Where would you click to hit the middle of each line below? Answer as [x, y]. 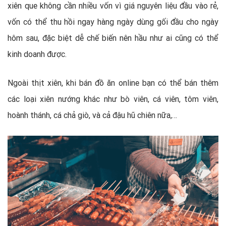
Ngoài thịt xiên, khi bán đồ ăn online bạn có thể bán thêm [113, 83]
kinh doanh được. [37, 54]
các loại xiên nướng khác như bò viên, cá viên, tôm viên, [113, 99]
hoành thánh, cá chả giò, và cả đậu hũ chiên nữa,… [92, 115]
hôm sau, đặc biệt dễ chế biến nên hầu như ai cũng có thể [113, 38]
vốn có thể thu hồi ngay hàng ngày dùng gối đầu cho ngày [113, 22]
